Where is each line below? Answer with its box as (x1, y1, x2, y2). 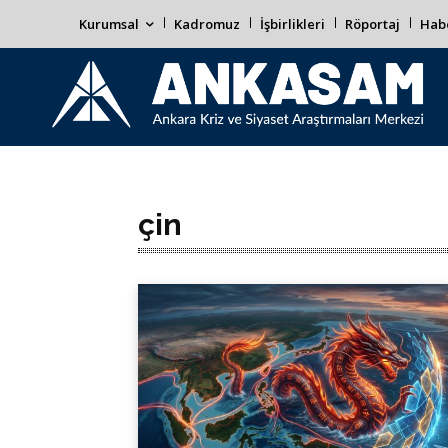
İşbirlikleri (260, 15, 325, 33)
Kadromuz (174, 15, 240, 33)
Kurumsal (79, 15, 139, 33)
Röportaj (345, 15, 400, 33)
